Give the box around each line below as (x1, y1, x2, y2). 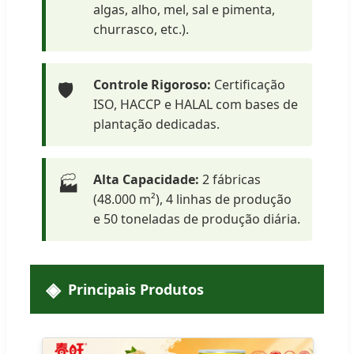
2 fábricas (199, 170, 261, 188)
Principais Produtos (68, 279, 204, 299)
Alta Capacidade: (93, 170, 199, 188)
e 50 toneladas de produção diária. (93, 209, 300, 228)
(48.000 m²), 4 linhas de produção (93, 190, 292, 208)
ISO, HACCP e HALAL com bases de (93, 95, 298, 113)
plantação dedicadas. (93, 115, 220, 133)
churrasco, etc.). (93, 20, 189, 38)
